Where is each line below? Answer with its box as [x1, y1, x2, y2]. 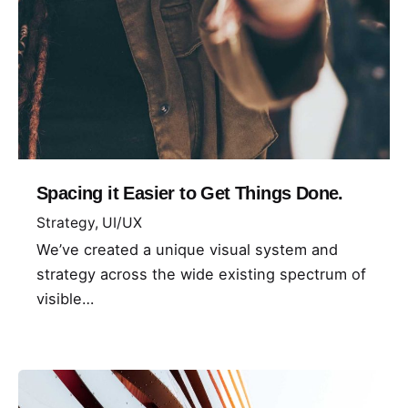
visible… [36, 289, 94, 308]
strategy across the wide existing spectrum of [36, 264, 366, 283]
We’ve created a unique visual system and [36, 240, 338, 259]
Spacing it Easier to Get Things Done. [36, 183, 343, 204]
